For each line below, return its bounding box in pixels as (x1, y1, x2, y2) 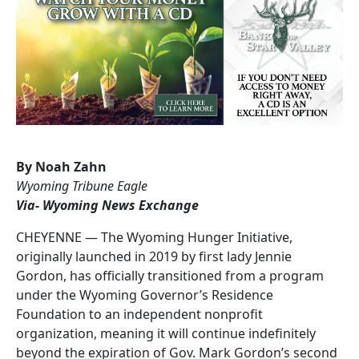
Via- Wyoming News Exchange (16, 196, 199, 214)
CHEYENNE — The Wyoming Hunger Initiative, (16, 228, 292, 246)
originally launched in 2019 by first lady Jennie (16, 247, 292, 265)
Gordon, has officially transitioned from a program (16, 266, 324, 284)
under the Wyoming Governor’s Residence (16, 285, 273, 304)
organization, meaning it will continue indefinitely (16, 324, 316, 342)
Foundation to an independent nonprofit (16, 305, 263, 323)
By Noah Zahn (16, 157, 107, 175)
